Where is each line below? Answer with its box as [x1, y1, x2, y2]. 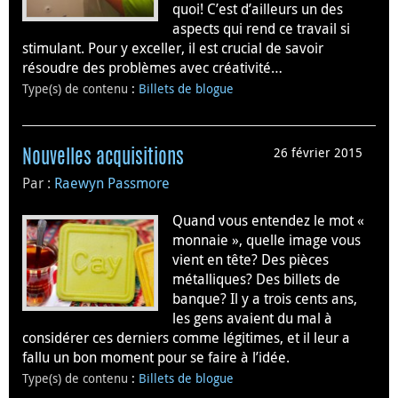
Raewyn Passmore [54, 172, 170, 193]
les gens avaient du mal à [172, 307, 332, 328]
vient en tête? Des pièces [172, 249, 329, 269]
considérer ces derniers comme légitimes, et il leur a [22, 327, 350, 347]
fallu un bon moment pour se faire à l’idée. [22, 346, 290, 367]
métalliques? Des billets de [172, 268, 340, 289]
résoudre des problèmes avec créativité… [22, 58, 283, 78]
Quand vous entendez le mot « [172, 210, 364, 230]
